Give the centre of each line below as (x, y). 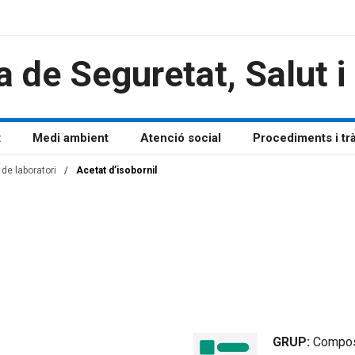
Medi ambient (70, 138)
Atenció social (180, 138)
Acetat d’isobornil (116, 171)
